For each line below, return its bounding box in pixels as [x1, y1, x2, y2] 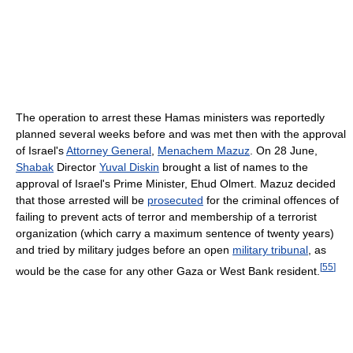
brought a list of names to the [159, 161, 308, 174]
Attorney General [66, 144, 151, 158]
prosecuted [147, 194, 203, 207]
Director [54, 161, 99, 174]
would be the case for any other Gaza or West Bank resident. [16, 264, 320, 277]
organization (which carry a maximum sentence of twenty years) [16, 227, 334, 240]
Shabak [16, 161, 54, 174]
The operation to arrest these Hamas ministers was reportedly [16, 111, 325, 124]
